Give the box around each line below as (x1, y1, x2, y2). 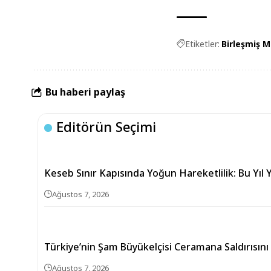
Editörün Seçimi (56, 117, 157, 135)
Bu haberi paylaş (45, 85, 125, 99)
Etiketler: (185, 38, 220, 50)
